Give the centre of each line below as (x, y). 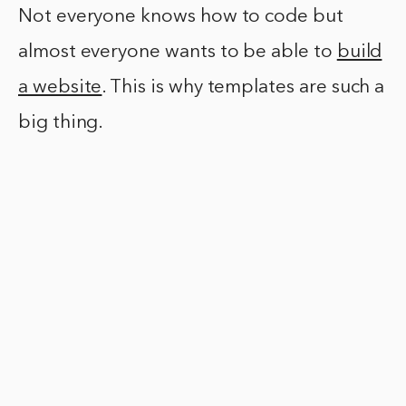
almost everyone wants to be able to (178, 53)
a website (60, 88)
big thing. (61, 123)
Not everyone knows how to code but (181, 17)
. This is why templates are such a (243, 88)
